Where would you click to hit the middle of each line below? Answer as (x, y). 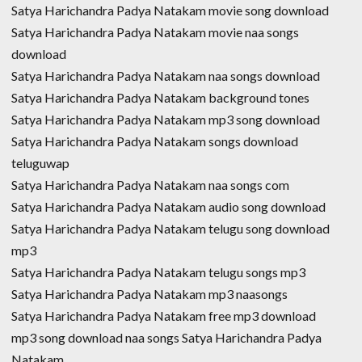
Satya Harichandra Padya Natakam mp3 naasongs (149, 293)
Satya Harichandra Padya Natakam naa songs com (150, 184)
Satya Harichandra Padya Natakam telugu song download (170, 228)
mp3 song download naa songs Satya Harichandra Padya (166, 337)
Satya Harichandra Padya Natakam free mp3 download (164, 315)
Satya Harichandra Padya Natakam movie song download (170, 10)
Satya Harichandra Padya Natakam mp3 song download (166, 119)
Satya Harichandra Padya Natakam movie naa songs (155, 32)
